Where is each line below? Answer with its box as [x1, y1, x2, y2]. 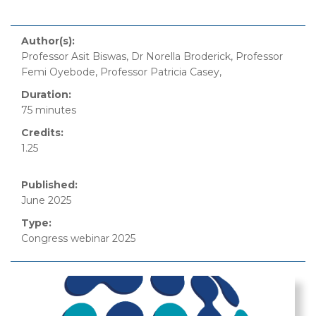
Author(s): [21, 35, 75, 47]
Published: [21, 178, 78, 191]
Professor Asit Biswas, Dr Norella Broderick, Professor [21, 50, 283, 63]
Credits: [21, 126, 63, 139]
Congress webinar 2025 [21, 232, 135, 245]
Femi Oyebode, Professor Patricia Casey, [21, 66, 221, 78]
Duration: [21, 88, 71, 101]
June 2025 [21, 194, 71, 207]
